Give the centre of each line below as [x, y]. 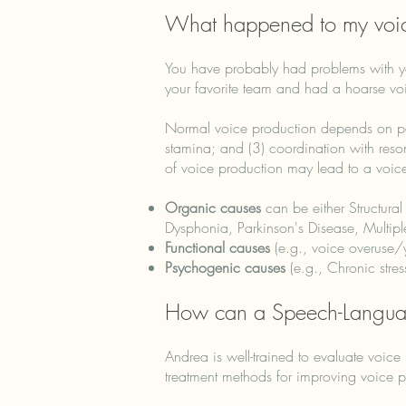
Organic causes [213, 208]
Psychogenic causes [227, 267]
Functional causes [217, 247]
